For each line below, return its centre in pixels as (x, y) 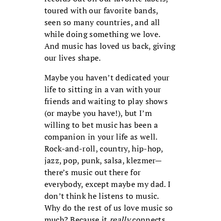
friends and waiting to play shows (106, 101)
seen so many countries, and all (102, 22)
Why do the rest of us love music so (109, 208)
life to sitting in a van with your (103, 90)
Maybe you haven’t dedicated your (107, 78)
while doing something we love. (102, 34)
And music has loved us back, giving (110, 46)
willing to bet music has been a (101, 125)
